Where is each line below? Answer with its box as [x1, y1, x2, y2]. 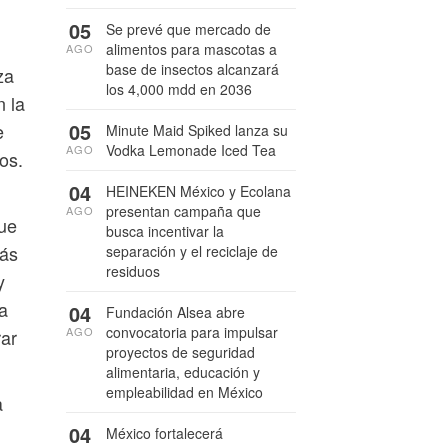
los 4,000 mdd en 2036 [106, 79, 252, 99]
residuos [106, 261, 160, 281]
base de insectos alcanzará [106, 59, 279, 79]
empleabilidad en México [106, 382, 263, 402]
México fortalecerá [106, 423, 223, 443]
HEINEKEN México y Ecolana [106, 181, 291, 201]
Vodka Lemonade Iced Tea [106, 140, 276, 160]
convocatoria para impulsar [106, 322, 278, 342]
